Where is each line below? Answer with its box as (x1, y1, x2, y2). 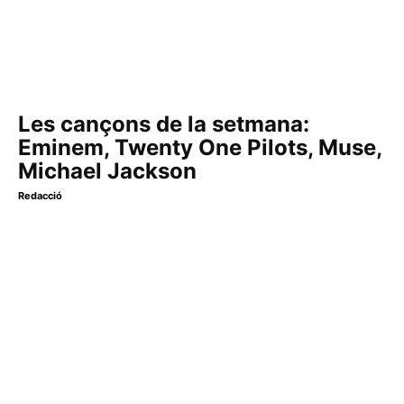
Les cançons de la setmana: (18, 111, 309, 138)
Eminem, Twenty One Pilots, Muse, (18, 134, 381, 161)
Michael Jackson (18, 158, 197, 185)
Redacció (18, 189, 62, 203)
